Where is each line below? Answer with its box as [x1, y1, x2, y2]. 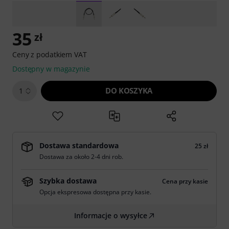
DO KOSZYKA [105, 85, 152, 96]
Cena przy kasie [162, 177, 208, 186]
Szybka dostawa [39, 176, 97, 186]
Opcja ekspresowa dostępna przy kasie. [39, 188, 151, 196]
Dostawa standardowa [39, 141, 119, 150]
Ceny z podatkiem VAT [12, 50, 87, 59]
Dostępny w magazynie [12, 64, 90, 74]
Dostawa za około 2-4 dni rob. [39, 152, 123, 161]
